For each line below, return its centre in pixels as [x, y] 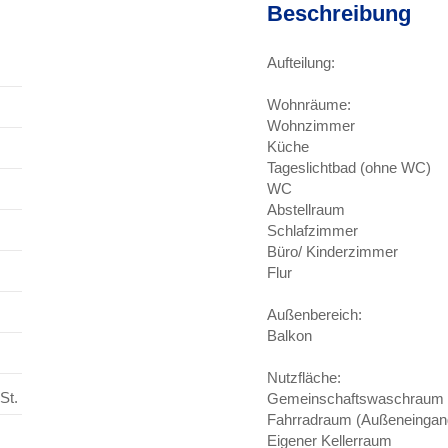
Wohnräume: [309, 104]
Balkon [289, 335]
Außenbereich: [314, 314]
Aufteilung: [301, 62]
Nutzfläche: [304, 377]
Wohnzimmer [311, 125]
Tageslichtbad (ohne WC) [349, 167]
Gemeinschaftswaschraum [355, 398]
